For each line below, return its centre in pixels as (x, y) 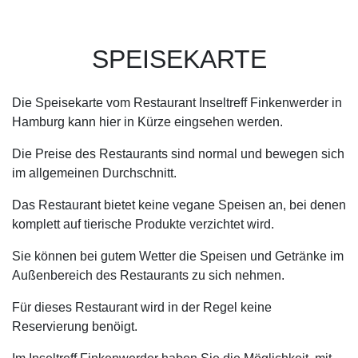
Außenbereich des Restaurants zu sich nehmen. (148, 275)
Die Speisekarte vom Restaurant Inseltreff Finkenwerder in (177, 103)
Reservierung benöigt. (75, 326)
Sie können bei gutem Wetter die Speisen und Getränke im (178, 256)
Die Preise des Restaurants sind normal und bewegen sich (178, 154)
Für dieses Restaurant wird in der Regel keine (142, 307)
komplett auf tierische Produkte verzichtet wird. (143, 224)
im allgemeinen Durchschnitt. (94, 173)
